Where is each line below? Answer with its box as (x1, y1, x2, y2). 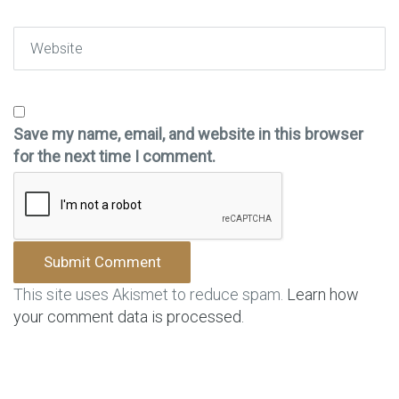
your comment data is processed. (13, 306, 244, 326)
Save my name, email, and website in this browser (13, 124, 363, 143)
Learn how (287, 284, 359, 304)
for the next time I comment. (13, 146, 216, 166)
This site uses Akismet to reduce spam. (13, 284, 287, 304)
